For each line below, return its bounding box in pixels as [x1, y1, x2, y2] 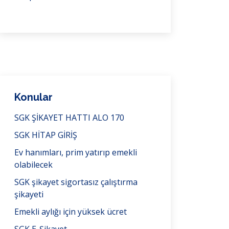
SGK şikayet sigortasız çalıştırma [14, 176, 138, 188]
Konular [14, 91, 53, 103]
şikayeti [14, 189, 43, 200]
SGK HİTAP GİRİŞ [14, 129, 77, 141]
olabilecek [14, 159, 53, 170]
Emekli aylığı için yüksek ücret [14, 206, 127, 217]
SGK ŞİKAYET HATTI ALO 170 [14, 112, 124, 123]
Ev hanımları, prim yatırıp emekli [14, 147, 137, 158]
